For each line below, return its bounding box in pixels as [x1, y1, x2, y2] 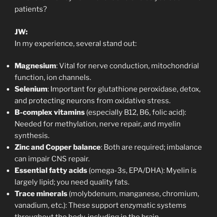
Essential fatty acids [15, 166, 87, 175]
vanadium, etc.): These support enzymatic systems [15, 201, 186, 210]
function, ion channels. [15, 73, 91, 82]
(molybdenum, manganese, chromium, [67, 189, 199, 199]
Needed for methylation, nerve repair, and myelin [15, 120, 181, 129]
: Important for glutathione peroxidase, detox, [47, 85, 201, 94]
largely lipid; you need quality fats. [15, 178, 129, 187]
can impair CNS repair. [15, 155, 90, 164]
